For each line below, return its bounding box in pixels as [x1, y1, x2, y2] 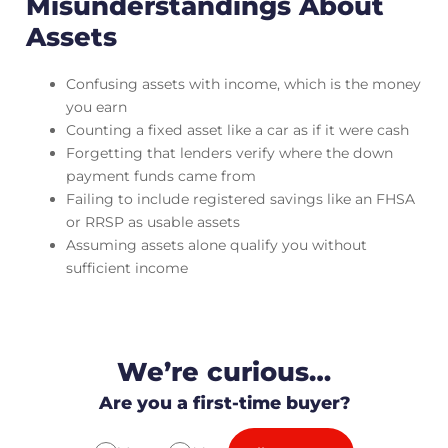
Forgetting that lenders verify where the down [65, 143, 393, 162]
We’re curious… [117, 356, 331, 388]
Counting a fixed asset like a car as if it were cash [65, 120, 409, 139]
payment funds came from [65, 166, 256, 185]
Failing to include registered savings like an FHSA [65, 189, 415, 208]
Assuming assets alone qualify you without [65, 235, 367, 254]
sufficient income [65, 258, 188, 277]
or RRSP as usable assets [65, 212, 240, 231]
